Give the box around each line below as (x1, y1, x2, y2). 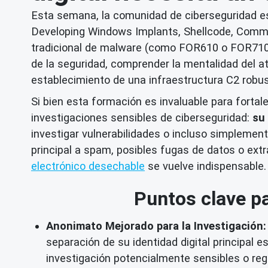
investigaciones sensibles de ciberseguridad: (31, 111, 252, 124)
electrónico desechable (31, 159, 145, 172)
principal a (31, 143, 84, 156)
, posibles (111, 143, 160, 156)
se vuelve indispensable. (145, 159, 266, 172)
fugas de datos (160, 143, 235, 156)
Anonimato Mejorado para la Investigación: (46, 219, 266, 232)
